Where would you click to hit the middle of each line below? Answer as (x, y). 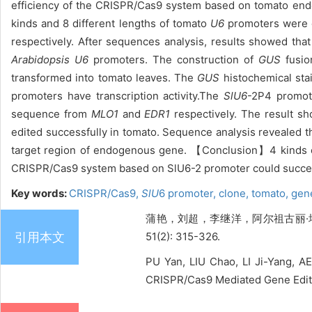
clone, (235, 193)
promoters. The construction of (176, 60)
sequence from (51, 114)
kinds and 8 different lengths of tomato (111, 23)
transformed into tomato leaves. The (104, 78)
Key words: (40, 193)
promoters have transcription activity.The (118, 96)
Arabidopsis (40, 60)
